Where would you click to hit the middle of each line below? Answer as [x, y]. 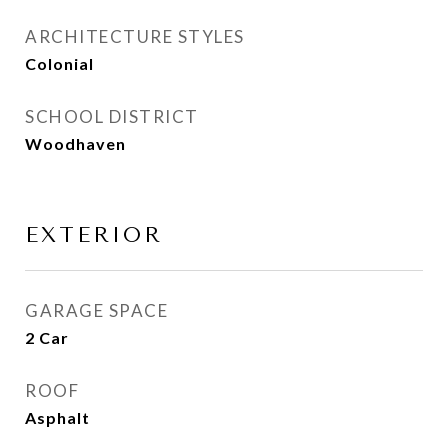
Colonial [59, 63]
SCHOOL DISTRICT [112, 116]
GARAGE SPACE [96, 310]
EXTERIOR [94, 235]
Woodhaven [75, 143]
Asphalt [57, 417]
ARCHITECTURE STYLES [135, 36]
